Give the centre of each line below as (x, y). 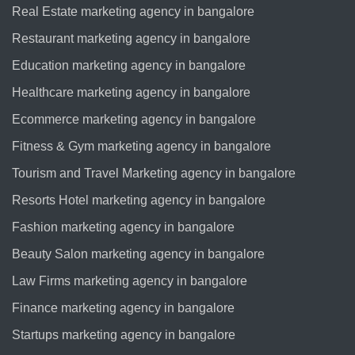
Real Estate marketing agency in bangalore (133, 12)
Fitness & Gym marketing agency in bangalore (141, 147)
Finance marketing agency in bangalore (123, 308)
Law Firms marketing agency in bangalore (130, 281)
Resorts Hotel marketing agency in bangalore (139, 200)
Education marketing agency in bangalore (129, 66)
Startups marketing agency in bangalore (124, 335)
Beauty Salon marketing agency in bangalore (138, 254)
